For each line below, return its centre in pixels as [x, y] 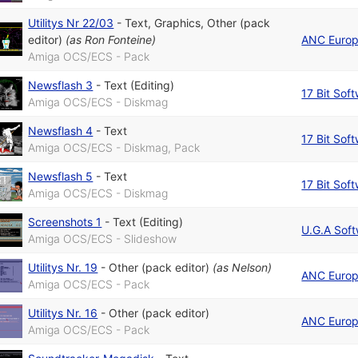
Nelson [250, 268]
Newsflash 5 [61, 177]
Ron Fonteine [119, 40]
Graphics [178, 23]
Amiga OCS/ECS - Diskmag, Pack [114, 148]
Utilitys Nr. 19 [63, 268]
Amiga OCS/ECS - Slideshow [103, 239]
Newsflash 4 [61, 131]
